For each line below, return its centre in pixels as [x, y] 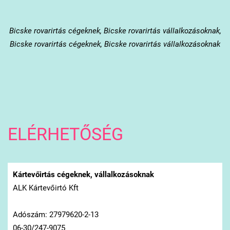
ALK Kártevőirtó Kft [45, 188]
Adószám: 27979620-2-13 [55, 214]
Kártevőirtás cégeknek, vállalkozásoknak [83, 174]
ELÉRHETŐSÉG [65, 135]
